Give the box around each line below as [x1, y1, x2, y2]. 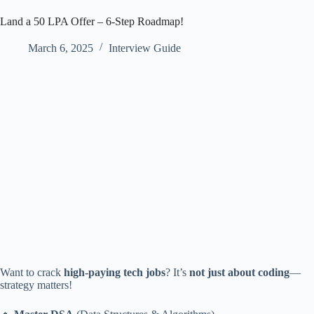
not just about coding [189, 266, 289, 278]
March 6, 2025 [28, 42, 93, 54]
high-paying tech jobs [64, 266, 165, 278]
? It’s [165, 266, 189, 278]
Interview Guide [109, 42, 181, 54]
